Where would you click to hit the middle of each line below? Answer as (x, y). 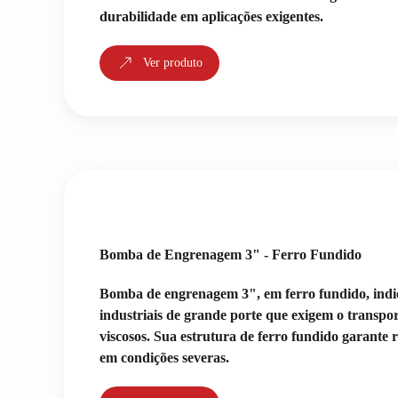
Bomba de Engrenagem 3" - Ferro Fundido (231, 255)
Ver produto (173, 63)
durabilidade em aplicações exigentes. (211, 16)
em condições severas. (164, 358)
